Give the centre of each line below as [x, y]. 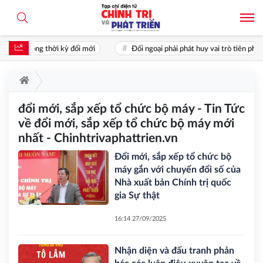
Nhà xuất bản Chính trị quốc [173, 183]
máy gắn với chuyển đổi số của [178, 170]
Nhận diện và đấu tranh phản [175, 251]
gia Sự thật [137, 195]
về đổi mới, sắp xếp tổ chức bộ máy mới [126, 124]
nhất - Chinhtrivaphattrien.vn [98, 138]
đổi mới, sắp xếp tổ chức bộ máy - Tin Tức [131, 109]
